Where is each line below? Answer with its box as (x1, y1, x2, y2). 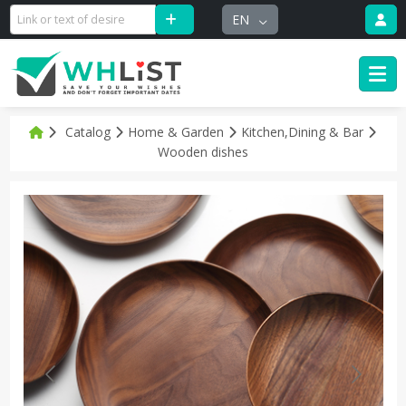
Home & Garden (127, 122, 227, 140)
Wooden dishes (158, 142, 248, 160)
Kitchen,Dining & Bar (240, 122, 367, 140)
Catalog (64, 122, 111, 140)
